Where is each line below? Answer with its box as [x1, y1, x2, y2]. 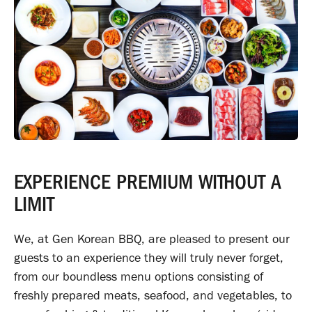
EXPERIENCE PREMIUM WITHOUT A [14, 170, 281, 195]
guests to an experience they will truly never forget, [14, 250, 283, 266]
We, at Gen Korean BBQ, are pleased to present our [14, 231, 290, 247]
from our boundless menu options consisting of [14, 269, 263, 285]
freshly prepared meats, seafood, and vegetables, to [14, 288, 292, 304]
